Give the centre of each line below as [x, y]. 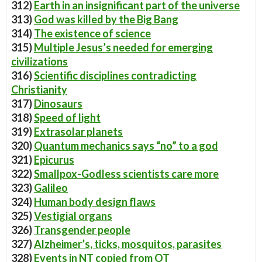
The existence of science [92, 33]
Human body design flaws [95, 202]
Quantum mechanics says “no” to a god [126, 146]
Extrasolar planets [78, 132]
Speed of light [67, 118]
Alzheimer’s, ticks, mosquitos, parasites [128, 244]
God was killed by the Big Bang [106, 19]
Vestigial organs [73, 216]
